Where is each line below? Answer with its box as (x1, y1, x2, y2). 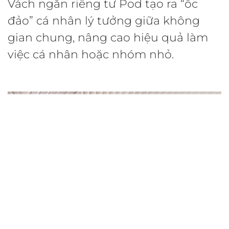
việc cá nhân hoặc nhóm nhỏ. (8, 48, 174, 62)
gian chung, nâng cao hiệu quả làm (8, 31, 208, 45)
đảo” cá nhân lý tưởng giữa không (8, 14, 200, 28)
